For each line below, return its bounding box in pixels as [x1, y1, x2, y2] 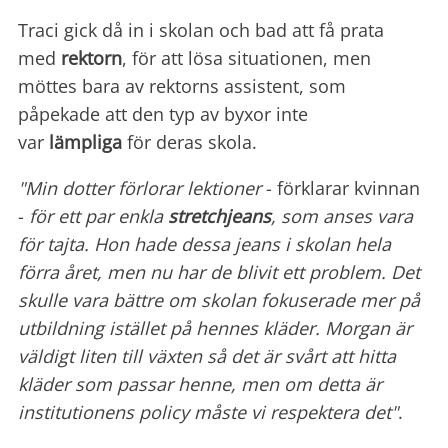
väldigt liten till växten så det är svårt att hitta [18, 344, 396, 369]
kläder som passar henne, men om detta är [18, 372, 382, 397]
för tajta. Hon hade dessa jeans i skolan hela [18, 232, 391, 257]
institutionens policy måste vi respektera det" [18, 400, 398, 425]
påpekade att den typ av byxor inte [18, 102, 308, 127]
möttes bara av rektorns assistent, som [18, 74, 346, 99]
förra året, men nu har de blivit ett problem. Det [18, 260, 420, 285]
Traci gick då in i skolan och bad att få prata [18, 18, 384, 43]
